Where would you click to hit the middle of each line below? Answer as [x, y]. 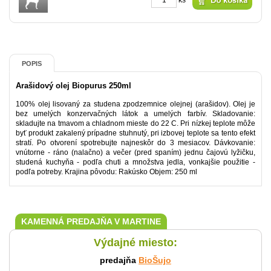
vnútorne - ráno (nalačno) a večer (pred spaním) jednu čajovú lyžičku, [135, 152]
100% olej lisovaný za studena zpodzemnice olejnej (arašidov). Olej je [135, 104]
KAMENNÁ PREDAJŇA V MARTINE [91, 221]
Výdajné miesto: [135, 243]
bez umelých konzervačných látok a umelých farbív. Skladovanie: [135, 114]
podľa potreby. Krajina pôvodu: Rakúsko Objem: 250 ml [106, 172]
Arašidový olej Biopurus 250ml [73, 86]
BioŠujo [155, 260]
